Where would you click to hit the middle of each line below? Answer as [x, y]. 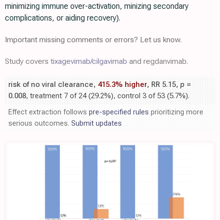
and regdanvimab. [158, 61]
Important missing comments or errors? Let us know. [93, 40]
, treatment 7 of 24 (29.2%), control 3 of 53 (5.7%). [108, 96]
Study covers [28, 61]
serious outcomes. [40, 124]
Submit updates [96, 124]
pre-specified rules [119, 112]
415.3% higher [122, 85]
